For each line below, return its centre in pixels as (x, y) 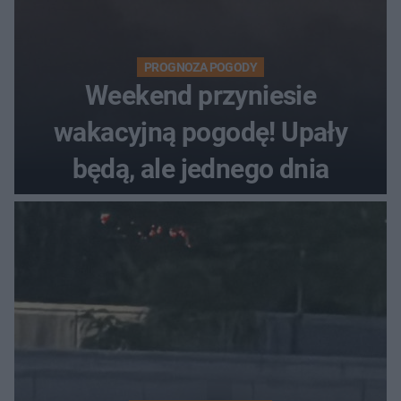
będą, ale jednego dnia (200, 169)
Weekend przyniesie (200, 96)
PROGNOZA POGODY (200, 68)
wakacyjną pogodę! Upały (200, 132)
